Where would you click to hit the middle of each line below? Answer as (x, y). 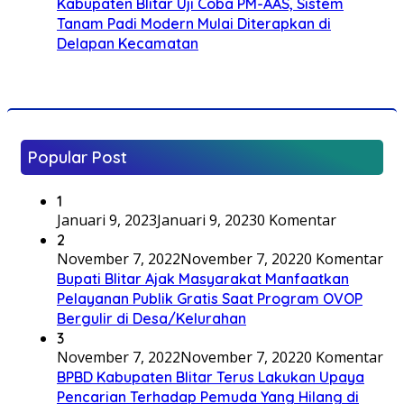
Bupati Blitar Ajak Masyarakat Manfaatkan (203, 278)
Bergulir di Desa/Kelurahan (151, 318)
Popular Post (78, 157)
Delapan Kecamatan (128, 43)
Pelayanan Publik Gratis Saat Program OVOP (210, 298)
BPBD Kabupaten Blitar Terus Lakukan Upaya (211, 376)
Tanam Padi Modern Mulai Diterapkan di (194, 23)
